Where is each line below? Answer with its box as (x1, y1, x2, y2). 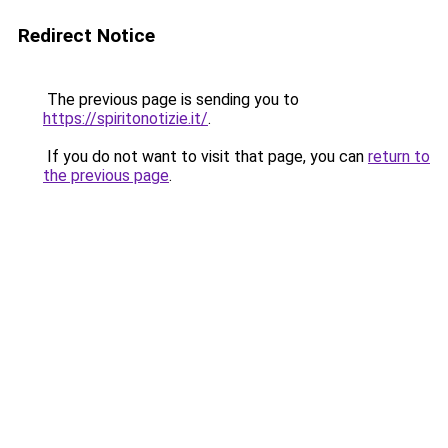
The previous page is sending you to (43, 90, 299, 109)
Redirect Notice (18, 24, 155, 47)
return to (368, 147, 430, 166)
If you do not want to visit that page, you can (43, 147, 368, 166)
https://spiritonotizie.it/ (43, 109, 208, 128)
